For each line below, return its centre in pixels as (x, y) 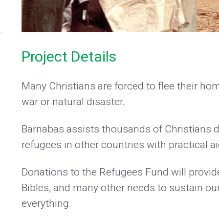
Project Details (69, 57)
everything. (46, 203)
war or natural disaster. (73, 102)
